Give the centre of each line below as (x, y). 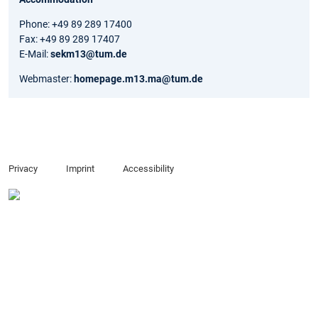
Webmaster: (46, 79)
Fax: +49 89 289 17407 (70, 39)
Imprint (80, 169)
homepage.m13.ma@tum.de (138, 79)
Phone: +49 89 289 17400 (76, 24)
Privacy (23, 169)
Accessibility (148, 169)
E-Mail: (35, 54)
